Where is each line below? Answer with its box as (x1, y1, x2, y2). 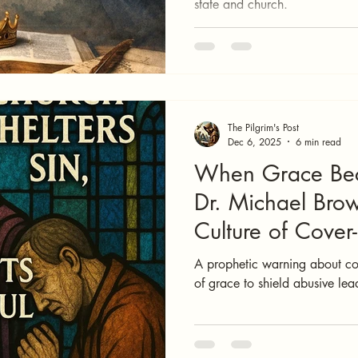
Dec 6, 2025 (228, 134, 281, 149)
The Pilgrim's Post (228, 120, 299, 134)
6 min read (296, 134, 341, 149)
